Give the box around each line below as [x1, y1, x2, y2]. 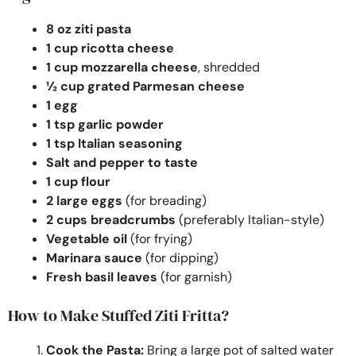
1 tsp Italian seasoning [46, 134, 183, 152]
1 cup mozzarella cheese [46, 58, 198, 75]
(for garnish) [157, 268, 232, 285]
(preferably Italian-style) [176, 211, 324, 228]
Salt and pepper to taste [46, 153, 198, 171]
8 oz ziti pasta [46, 20, 131, 37]
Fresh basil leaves [46, 268, 157, 285]
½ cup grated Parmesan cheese [46, 77, 245, 95]
